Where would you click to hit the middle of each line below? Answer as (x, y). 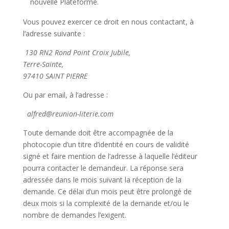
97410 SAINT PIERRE (55, 76)
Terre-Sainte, (43, 64)
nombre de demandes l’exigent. (74, 215)
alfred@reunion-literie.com (70, 114)
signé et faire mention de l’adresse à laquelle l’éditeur (110, 156)
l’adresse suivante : (54, 33)
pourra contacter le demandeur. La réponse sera (103, 168)
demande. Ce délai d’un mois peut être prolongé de (107, 191)
